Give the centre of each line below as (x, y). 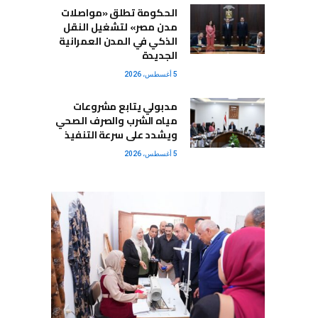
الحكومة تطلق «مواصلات (119, 13)
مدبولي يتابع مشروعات (125, 107)
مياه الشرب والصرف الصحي (116, 121)
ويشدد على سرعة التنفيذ (121, 135)
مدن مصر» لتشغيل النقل (120, 27)
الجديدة (159, 56)
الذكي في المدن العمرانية (118, 42)
